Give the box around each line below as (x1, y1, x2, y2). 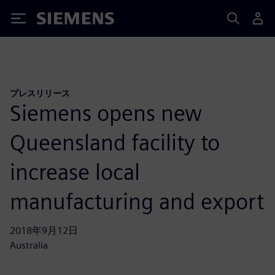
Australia (10, 239, 48, 251)
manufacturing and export (10, 187, 264, 215)
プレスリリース (10, 88, 70, 98)
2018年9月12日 (10, 224, 78, 236)
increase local (10, 158, 140, 185)
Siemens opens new (10, 99, 202, 126)
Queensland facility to (10, 128, 220, 156)
